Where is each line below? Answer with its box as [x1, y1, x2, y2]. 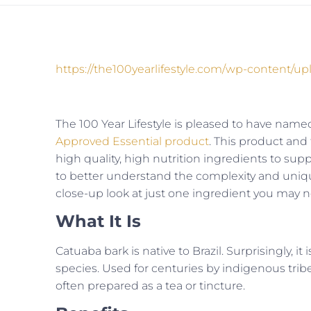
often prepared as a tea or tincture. [56, 278, 245, 292]
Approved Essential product [56, 134, 209, 148]
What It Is [56, 210, 141, 231]
